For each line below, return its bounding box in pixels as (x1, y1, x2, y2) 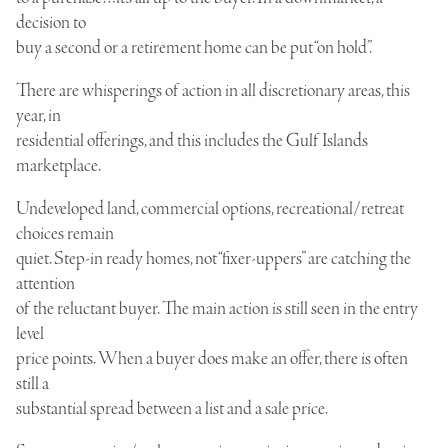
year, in (16, 103, 61, 128)
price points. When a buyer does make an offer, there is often (16, 346, 408, 371)
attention (16, 271, 75, 296)
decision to (16, 10, 86, 35)
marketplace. (16, 153, 101, 178)
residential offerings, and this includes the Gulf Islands (16, 128, 368, 153)
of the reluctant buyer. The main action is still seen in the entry (16, 296, 418, 321)
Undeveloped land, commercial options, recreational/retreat (16, 196, 404, 221)
